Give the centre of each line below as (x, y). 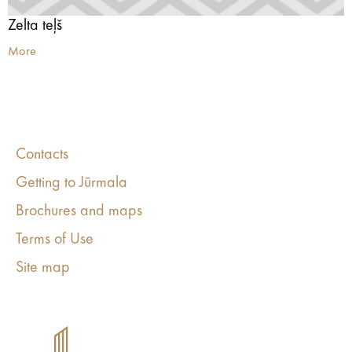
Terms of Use (55, 240)
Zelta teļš (35, 26)
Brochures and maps (79, 211)
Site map (43, 268)
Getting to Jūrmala (71, 183)
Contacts (42, 155)
